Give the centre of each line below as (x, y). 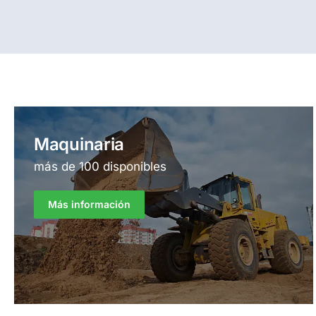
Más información (89, 204)
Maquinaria (79, 144)
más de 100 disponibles (100, 166)
